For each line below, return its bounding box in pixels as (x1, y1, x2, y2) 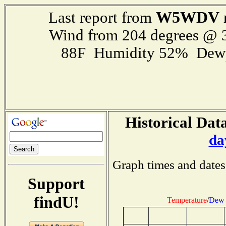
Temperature (167, 195, 207, 204)
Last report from (48, 9, 156, 26)
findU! (33, 193, 79, 211)
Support (28, 174, 85, 193)
